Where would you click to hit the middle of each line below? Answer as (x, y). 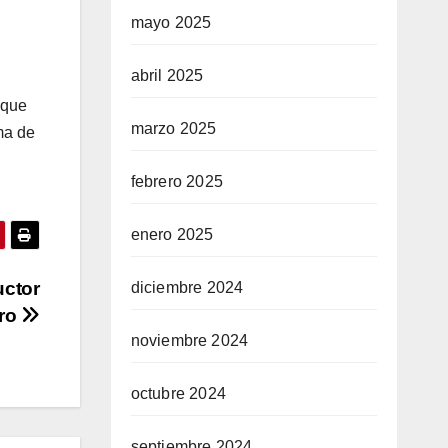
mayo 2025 (171, 22)
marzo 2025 (173, 128)
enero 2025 (172, 234)
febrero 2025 (176, 181)
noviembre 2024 (189, 340)
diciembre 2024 (187, 287)
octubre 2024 (178, 393)
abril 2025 (167, 75)
